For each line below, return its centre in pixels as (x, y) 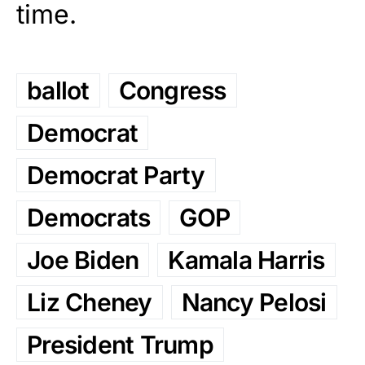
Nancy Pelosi (254, 303)
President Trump (120, 345)
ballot (58, 91)
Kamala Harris (246, 260)
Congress (172, 91)
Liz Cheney (90, 303)
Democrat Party (116, 176)
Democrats (89, 218)
